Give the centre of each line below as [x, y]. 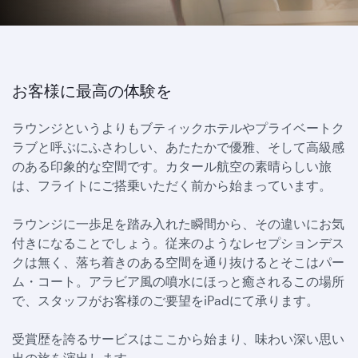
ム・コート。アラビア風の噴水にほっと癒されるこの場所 [178, 281]
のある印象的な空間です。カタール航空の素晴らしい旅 [172, 166]
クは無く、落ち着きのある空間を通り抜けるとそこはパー [178, 262]
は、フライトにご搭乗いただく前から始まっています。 [172, 185]
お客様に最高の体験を [92, 91]
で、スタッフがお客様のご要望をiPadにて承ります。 [165, 300]
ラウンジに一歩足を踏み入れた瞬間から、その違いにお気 [178, 223]
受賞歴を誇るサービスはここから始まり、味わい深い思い [178, 338]
